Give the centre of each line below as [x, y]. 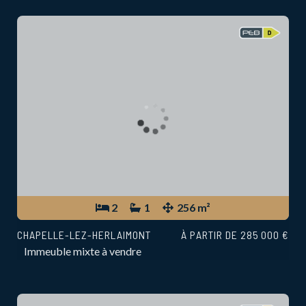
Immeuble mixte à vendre [83, 251]
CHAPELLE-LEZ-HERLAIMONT [84, 234]
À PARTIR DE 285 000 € [235, 234]
